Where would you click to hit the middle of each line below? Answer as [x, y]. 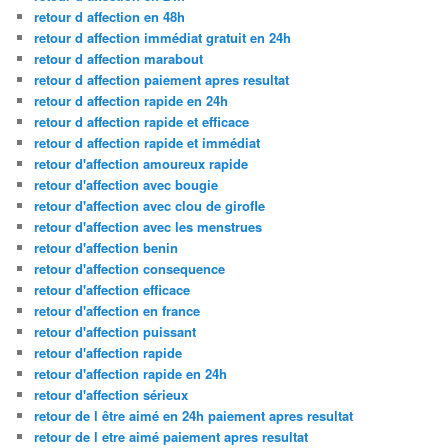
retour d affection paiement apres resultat [162, 79]
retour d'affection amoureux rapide [141, 163]
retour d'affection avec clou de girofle [150, 205]
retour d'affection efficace [112, 289]
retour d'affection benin [106, 247]
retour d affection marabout [119, 58]
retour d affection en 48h [110, 16]
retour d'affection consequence [130, 268]
